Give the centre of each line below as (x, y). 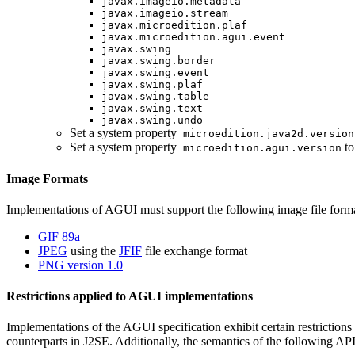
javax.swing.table (155, 97)
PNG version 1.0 (80, 265)
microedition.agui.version (259, 148)
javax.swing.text (152, 109)
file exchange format (195, 250)
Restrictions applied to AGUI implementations (130, 296)
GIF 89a (59, 236)
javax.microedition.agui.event (193, 37)
